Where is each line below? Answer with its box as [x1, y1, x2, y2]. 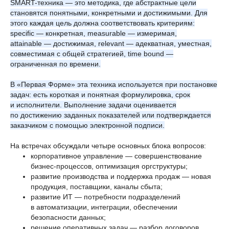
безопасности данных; [31, 213, 106, 221]
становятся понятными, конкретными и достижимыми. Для [10, 9, 208, 17]
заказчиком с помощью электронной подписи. [10, 121, 165, 129]
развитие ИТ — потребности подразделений [31, 193, 180, 201]
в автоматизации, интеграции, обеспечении [31, 203, 177, 211]
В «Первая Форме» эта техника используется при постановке [10, 80, 217, 88]
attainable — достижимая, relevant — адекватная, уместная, [10, 39, 212, 48]
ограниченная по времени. [10, 60, 101, 68]
